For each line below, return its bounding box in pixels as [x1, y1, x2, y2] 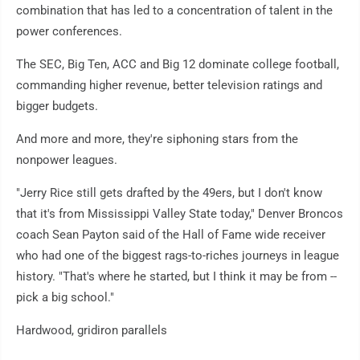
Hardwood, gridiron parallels [16, 323, 167, 338]
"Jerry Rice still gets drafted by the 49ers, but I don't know [16, 186, 322, 201]
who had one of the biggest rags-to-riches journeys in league [16, 248, 339, 264]
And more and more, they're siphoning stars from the [16, 132, 298, 147]
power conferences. [16, 24, 122, 39]
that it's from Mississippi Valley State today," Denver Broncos [16, 207, 343, 222]
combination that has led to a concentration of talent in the [16, 3, 333, 18]
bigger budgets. [16, 99, 98, 114]
